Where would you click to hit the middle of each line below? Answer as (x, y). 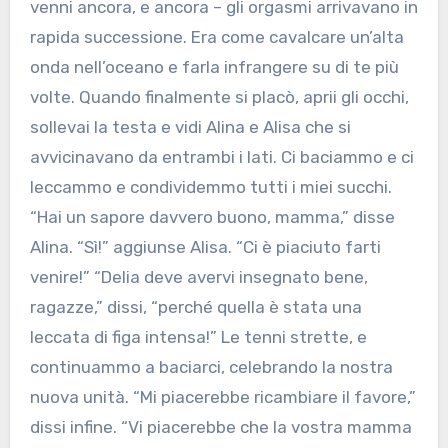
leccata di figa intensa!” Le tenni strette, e (198, 337)
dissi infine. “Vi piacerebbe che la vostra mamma (220, 427)
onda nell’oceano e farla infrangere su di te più (214, 67)
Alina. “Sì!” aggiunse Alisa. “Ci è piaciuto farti (205, 247)
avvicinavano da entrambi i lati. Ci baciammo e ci (221, 157)
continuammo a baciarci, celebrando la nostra (211, 367)
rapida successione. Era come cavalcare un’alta (216, 37)
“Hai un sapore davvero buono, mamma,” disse (212, 217)
